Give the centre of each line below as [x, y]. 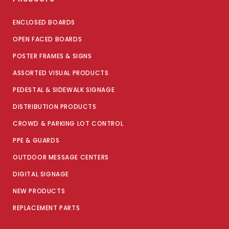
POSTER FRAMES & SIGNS [52, 56]
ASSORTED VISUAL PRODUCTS [61, 73]
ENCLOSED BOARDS [44, 22]
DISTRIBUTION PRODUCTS [55, 106]
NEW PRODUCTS [39, 191]
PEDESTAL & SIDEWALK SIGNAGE [64, 89]
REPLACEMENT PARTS [47, 208]
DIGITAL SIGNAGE [41, 174]
